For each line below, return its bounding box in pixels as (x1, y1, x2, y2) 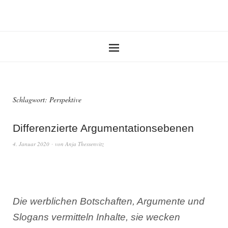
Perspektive (49, 95, 81, 104)
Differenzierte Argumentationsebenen (13, 122, 194, 134)
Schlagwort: (13, 95, 49, 104)
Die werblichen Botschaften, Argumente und (13, 196, 205, 207)
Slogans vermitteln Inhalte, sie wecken (13, 212, 180, 222)
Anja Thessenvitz (65, 140, 104, 148)
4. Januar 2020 (13, 140, 49, 148)
